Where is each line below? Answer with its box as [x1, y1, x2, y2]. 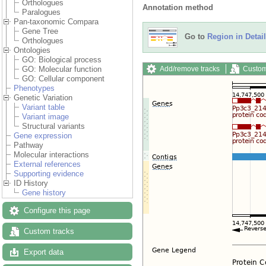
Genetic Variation [14, 93, 72, 103]
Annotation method [142, 2, 213, 12]
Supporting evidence [14, 169, 84, 179]
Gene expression [14, 131, 72, 141]
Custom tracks [24, 227, 74, 236]
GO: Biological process [22, 55, 102, 65]
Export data [24, 248, 64, 257]
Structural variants [22, 122, 85, 131]
